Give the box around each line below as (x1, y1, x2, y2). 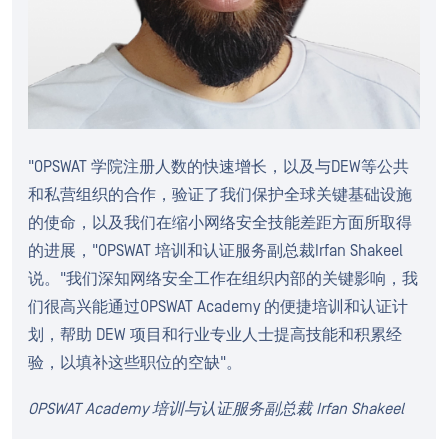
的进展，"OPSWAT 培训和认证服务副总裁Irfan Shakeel (28, 241, 403, 260)
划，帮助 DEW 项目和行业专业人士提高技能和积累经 (28, 325, 402, 344)
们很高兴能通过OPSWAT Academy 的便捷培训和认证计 (28, 297, 408, 316)
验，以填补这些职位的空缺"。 (28, 353, 242, 372)
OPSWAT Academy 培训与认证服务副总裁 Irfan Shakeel (28, 399, 404, 418)
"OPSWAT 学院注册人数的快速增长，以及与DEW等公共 (28, 157, 409, 176)
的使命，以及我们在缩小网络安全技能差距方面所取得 (28, 213, 412, 232)
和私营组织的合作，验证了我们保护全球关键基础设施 (28, 185, 412, 204)
